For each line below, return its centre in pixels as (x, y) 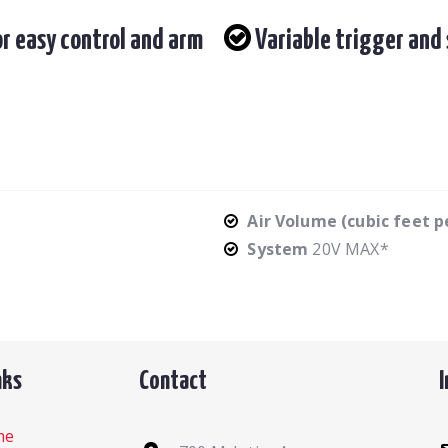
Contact (173, 381)
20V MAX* (350, 248)
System (278, 248)
